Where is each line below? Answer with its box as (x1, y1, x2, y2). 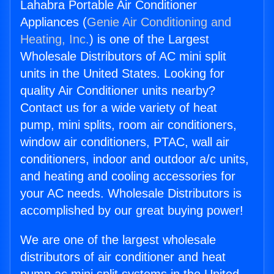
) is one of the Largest (89, 32, 209, 46)
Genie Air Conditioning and (87, 15, 231, 29)
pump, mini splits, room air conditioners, (20, 118, 237, 132)
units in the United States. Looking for (20, 67, 224, 81)
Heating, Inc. (20, 32, 89, 46)
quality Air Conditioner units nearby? (20, 84, 215, 98)
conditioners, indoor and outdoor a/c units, (20, 152, 249, 166)
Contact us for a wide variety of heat (20, 101, 217, 115)
